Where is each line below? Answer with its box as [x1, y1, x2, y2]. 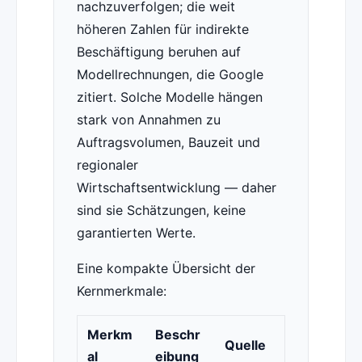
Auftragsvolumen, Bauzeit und [76, 134, 260, 151]
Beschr [154, 326, 200, 343]
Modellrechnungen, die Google [76, 66, 263, 83]
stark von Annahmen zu [76, 112, 221, 128]
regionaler [76, 157, 138, 174]
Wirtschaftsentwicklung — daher [76, 179, 276, 196]
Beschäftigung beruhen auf [76, 44, 241, 61]
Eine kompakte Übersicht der [76, 260, 255, 277]
